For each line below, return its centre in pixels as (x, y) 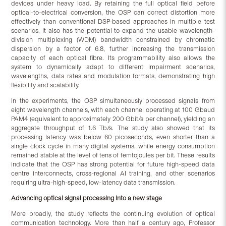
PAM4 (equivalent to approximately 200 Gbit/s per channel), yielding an (113, 119)
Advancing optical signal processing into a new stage (87, 198)
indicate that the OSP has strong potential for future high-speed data (113, 164)
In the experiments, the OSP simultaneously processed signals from (113, 101)
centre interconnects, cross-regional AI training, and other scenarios (113, 174)
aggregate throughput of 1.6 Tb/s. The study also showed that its (113, 128)
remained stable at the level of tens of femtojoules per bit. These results (113, 155)
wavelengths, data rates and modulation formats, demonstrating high (113, 76)
